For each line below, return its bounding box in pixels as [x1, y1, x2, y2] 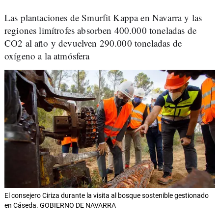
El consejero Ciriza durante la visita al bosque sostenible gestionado [4, 192, 209, 200]
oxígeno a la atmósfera [4, 50, 90, 62]
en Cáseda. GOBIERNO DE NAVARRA [4, 201, 116, 210]
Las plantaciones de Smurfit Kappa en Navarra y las [4, 11, 202, 24]
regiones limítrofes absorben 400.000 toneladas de [4, 24, 196, 36]
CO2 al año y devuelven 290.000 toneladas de [4, 37, 182, 49]
